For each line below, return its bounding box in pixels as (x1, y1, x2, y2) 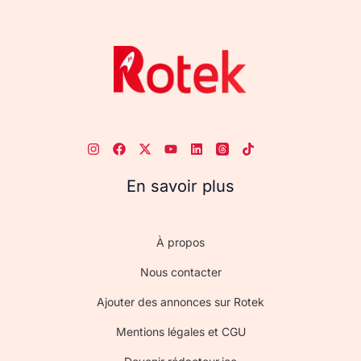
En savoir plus (127, 176, 234, 196)
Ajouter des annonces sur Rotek (97, 294, 264, 309)
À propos (156, 234, 205, 249)
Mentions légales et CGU (115, 324, 246, 338)
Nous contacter (139, 264, 222, 279)
